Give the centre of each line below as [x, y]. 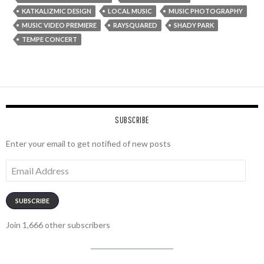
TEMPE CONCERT [49, 39]
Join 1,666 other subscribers [58, 225]
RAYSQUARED [135, 25]
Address [21, 175]
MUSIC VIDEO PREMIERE [59, 25]
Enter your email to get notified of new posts [88, 143]
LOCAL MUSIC [130, 11]
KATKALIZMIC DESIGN [57, 11]
